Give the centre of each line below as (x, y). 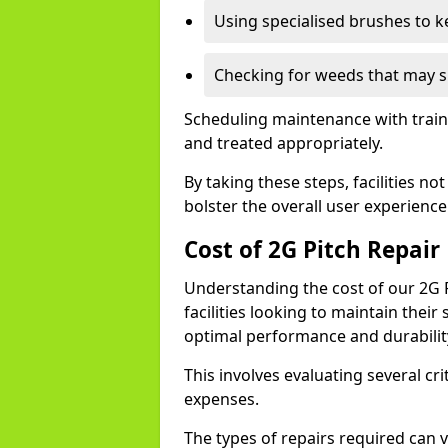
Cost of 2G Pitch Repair (312, 249)
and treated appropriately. (283, 143)
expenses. (221, 399)
